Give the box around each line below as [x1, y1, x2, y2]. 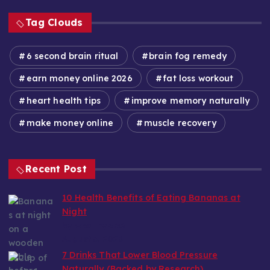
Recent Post [25, 163, 87, 175]
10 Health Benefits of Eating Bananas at [62, 192, 240, 204]
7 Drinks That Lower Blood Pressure [62, 249, 218, 260]
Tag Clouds [25, 16, 83, 29]
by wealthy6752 [62, 221, 127, 231]
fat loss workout [163, 73, 234, 84]
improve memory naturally [131, 95, 250, 107]
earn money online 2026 [26, 73, 133, 84]
